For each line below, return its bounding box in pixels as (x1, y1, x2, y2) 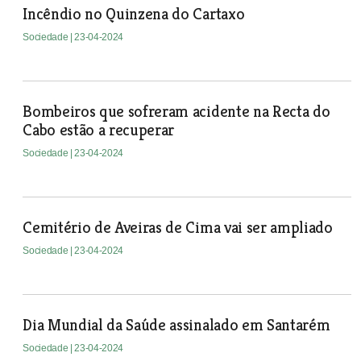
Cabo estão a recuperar (23, 120, 175, 140)
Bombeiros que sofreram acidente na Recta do (23, 102, 330, 122)
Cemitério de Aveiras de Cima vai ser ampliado (23, 218, 333, 238)
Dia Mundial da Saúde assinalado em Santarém (23, 315, 330, 335)
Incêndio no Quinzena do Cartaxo (23, 4, 245, 24)
